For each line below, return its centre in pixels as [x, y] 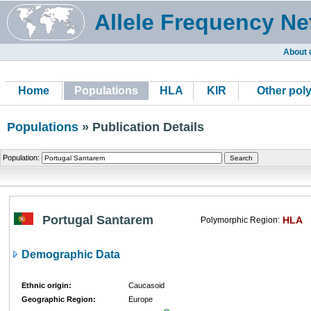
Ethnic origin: [47, 285]
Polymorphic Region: [240, 220]
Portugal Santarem [98, 220]
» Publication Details [141, 127]
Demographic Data [69, 254]
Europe [141, 299]
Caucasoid [146, 285]
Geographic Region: [59, 299]
